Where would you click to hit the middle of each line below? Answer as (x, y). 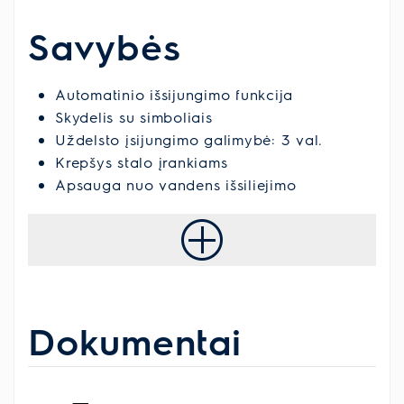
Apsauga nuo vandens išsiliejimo (176, 184)
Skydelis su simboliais (134, 116)
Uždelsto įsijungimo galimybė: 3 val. (189, 139)
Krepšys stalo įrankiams (142, 161)
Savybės (105, 45)
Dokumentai (135, 340)
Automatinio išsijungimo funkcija (174, 94)
